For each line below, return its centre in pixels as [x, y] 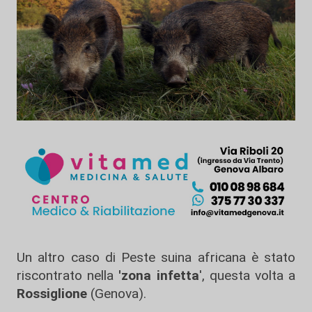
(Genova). [117, 294]
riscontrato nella [65, 275]
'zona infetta [156, 275]
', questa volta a [247, 275]
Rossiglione [52, 294]
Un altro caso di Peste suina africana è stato [156, 257]
